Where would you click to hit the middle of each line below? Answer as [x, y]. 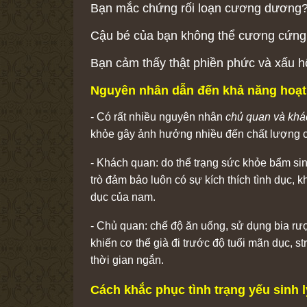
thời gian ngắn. [127, 260]
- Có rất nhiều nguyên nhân [158, 116]
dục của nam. [123, 197]
